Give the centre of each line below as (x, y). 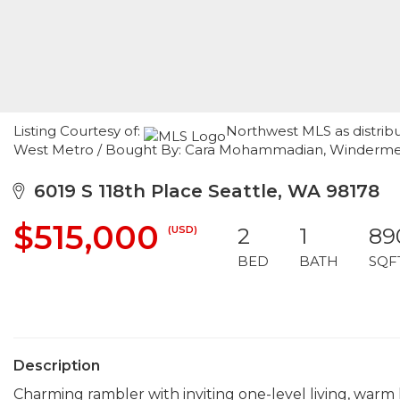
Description (57, 366)
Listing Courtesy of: (79, 131)
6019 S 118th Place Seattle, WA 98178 (201, 191)
